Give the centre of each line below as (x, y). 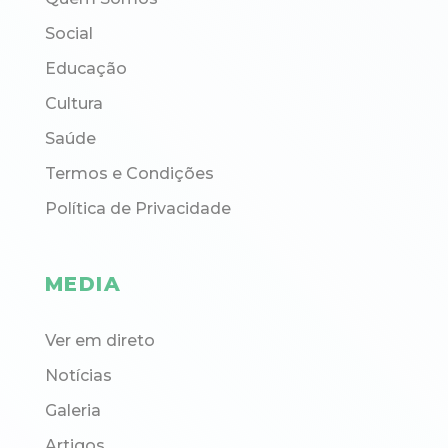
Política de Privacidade (137, 208)
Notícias (78, 376)
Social (68, 33)
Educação (85, 68)
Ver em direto (99, 341)
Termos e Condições (129, 173)
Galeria (72, 411)
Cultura (73, 103)
